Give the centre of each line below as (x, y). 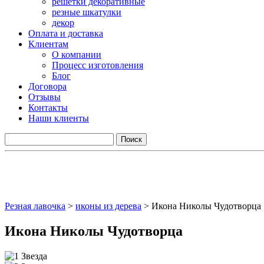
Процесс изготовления (98, 65)
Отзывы (44, 97)
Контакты (48, 108)
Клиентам (48, 44)
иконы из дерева (108, 206)
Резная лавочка (35, 206)
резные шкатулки (87, 12)
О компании (77, 55)
